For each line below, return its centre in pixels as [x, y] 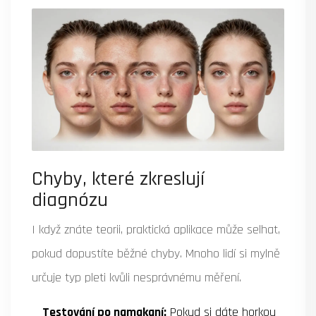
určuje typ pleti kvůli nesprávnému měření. [136, 277]
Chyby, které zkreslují [118, 179]
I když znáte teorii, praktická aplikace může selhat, [156, 229]
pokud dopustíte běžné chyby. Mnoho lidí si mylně [156, 253]
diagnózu [70, 200]
